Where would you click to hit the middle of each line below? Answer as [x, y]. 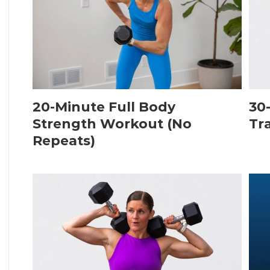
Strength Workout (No [112, 124]
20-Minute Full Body [104, 107]
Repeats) [64, 141]
